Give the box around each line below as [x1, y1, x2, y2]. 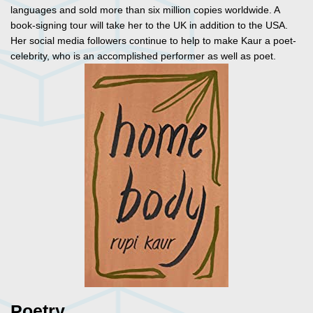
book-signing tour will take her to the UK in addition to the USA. [10, 20, 288, 31]
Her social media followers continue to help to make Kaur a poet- [10, 35, 296, 47]
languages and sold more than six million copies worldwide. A [10, 4, 279, 16]
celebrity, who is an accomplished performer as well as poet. [10, 50, 279, 62]
